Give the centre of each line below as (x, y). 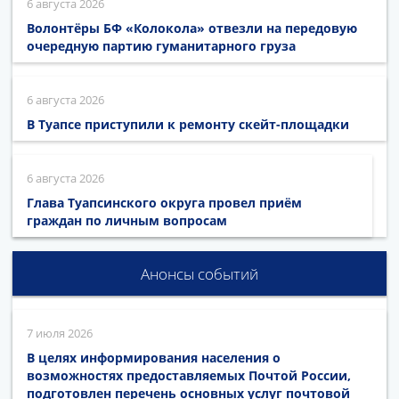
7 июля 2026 (60, 334)
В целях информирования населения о (154, 358)
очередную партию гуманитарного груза (161, 46)
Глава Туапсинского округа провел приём (164, 203)
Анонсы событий (199, 274)
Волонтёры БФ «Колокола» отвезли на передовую (192, 28)
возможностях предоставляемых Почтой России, (189, 376)
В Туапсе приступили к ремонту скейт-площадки (188, 125)
